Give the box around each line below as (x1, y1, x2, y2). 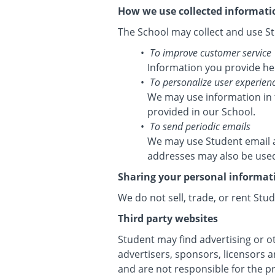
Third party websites (118, 212, 218, 225)
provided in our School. (147, 105, 255, 118)
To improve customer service (149, 46, 271, 60)
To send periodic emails (149, 120, 250, 133)
